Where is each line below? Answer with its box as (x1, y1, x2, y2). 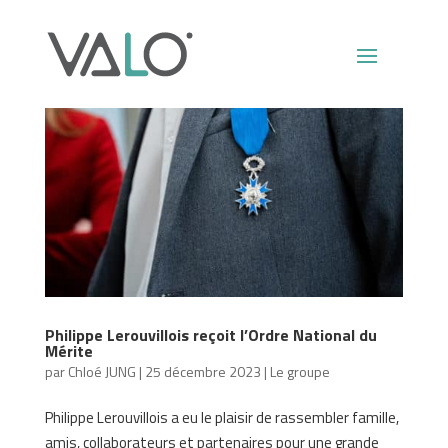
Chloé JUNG (67, 360, 136, 382)
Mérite (44, 338, 93, 363)
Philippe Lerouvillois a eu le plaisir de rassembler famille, (44, 405, 399, 429)
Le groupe (269, 360, 330, 382)
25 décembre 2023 (144, 360, 261, 382)
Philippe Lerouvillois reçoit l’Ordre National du (44, 322, 377, 347)
